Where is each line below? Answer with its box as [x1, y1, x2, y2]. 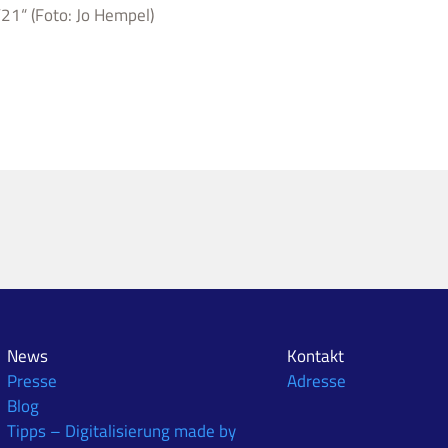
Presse [7, 367, 58, 394]
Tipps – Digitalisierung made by [7, 417, 237, 444]
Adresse [286, 367, 346, 394]
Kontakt [286, 342, 344, 369]
